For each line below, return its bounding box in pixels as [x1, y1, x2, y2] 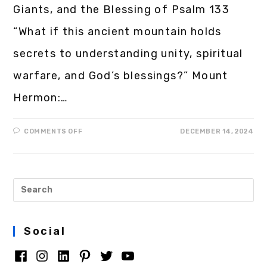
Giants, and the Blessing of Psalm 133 [13, 3, 230, 17]
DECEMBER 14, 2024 [180, 128, 254, 136]
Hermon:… [13, 91, 68, 105]
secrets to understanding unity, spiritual [13, 47, 243, 61]
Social [24, 224, 66, 238]
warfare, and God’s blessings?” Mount [13, 69, 228, 83]
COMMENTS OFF [24, 128, 83, 136]
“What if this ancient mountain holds [13, 25, 222, 39]
